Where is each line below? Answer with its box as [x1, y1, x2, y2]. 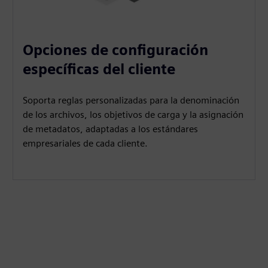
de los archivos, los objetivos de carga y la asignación [23, 109, 244, 121]
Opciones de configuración [23, 41, 209, 59]
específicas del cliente [23, 60, 176, 78]
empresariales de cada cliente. [23, 138, 148, 150]
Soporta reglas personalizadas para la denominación [23, 95, 240, 106]
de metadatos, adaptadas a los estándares [23, 123, 199, 135]
